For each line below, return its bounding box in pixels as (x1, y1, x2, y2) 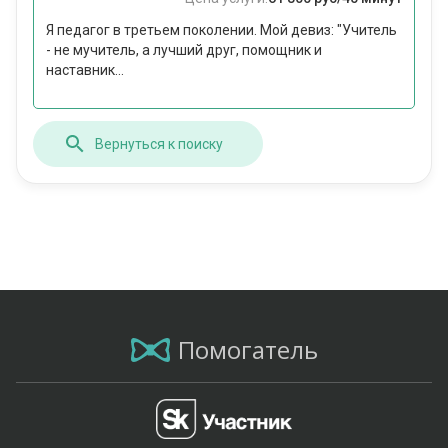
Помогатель (177, 333, 318, 367)
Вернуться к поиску (95, 135, 223, 152)
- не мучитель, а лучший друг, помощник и (46, 42, 322, 59)
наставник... (46, 62, 124, 79)
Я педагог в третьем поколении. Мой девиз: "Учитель (46, 22, 397, 39)
